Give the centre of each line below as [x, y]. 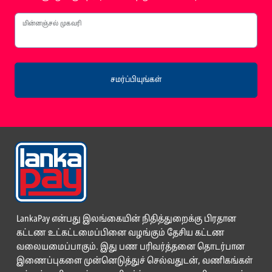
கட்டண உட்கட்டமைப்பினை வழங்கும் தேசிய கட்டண [121, 233]
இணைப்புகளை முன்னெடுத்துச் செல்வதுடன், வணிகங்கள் [134, 261]
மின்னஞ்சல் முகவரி [52, 24]
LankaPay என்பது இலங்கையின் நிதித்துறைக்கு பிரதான [126, 219]
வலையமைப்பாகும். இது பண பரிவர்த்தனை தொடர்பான [131, 247]
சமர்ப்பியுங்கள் [136, 80]
